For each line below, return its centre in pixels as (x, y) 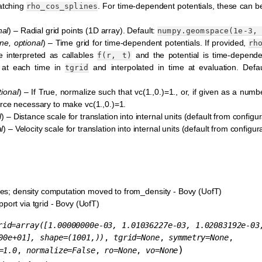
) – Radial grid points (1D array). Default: (83, 31)
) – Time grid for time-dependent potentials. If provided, (145, 43)
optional (28, 43)
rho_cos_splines (62, 6)
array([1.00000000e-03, (67, 225)
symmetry (187, 238)
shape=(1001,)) (72, 238)
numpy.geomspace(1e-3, (207, 31)
